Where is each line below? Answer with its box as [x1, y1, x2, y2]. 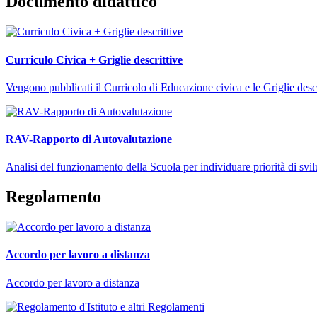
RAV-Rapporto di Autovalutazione [6, 133, 172, 146]
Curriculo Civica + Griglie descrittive [6, 53, 183, 66]
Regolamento [6, 188, 101, 207]
